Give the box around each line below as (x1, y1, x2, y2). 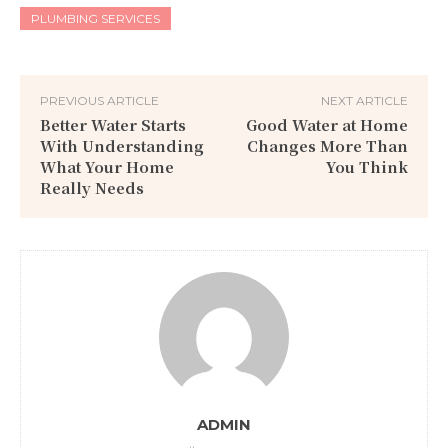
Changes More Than (246, 134, 408, 156)
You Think (325, 155, 408, 177)
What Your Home (40, 155, 174, 177)
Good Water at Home (245, 113, 408, 135)
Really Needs (40, 176, 144, 198)
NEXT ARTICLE (320, 92, 408, 108)
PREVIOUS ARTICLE (40, 92, 159, 108)
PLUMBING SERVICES (31, 10, 160, 26)
